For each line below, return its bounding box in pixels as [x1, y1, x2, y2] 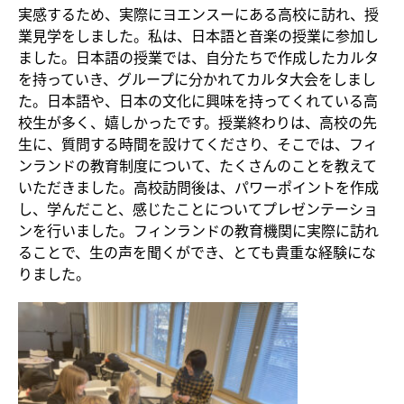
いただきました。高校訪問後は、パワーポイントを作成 [18, 176, 379, 198]
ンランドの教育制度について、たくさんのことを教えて [18, 154, 377, 177]
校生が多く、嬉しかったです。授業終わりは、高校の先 [18, 111, 377, 133]
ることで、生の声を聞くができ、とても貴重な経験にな [18, 241, 376, 263]
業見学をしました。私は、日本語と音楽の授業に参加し [18, 24, 379, 47]
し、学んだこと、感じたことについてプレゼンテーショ [18, 197, 378, 220]
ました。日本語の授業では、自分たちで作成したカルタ [18, 46, 379, 69]
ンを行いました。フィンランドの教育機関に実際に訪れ [18, 219, 379, 242]
